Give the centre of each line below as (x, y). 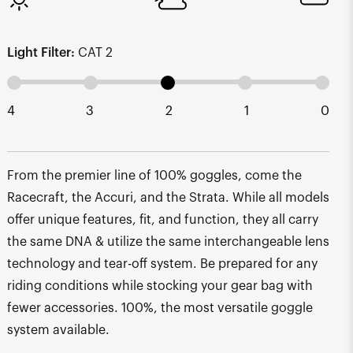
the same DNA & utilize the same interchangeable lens (168, 242)
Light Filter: (41, 52)
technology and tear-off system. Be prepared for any (162, 264)
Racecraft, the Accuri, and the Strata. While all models (168, 197)
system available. (58, 330)
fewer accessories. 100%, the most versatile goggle (160, 308)
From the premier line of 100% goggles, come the (154, 175)
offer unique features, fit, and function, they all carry (162, 219)
